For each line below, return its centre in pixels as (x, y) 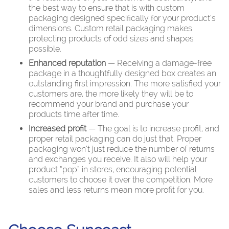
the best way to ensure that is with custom (107, 8)
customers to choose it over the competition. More (121, 179)
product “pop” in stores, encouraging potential (113, 169)
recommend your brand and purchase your (109, 104)
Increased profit (58, 128)
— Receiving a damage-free (159, 63)
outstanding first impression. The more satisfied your (125, 83)
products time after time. (74, 114)
